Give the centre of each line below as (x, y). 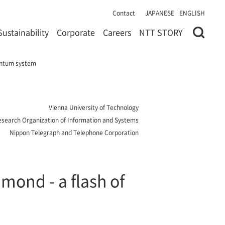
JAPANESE (160, 13)
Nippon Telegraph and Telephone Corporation (74, 132)
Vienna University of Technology (94, 107)
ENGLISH (192, 13)
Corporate (76, 32)
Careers (117, 32)
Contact (124, 13)
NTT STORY (161, 32)
